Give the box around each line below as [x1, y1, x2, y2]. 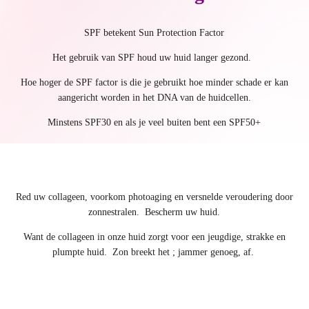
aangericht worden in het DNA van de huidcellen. [57, 92, 251, 103]
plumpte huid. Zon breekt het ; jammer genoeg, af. [52, 247, 257, 258]
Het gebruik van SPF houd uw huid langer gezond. [52, 52, 257, 63]
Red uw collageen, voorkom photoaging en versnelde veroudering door [15, 192, 293, 203]
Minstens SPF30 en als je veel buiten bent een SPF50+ [48, 117, 261, 128]
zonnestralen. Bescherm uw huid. [88, 207, 221, 218]
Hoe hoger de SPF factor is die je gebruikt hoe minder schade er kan [20, 77, 288, 88]
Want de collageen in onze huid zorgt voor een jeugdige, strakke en [23, 232, 286, 243]
